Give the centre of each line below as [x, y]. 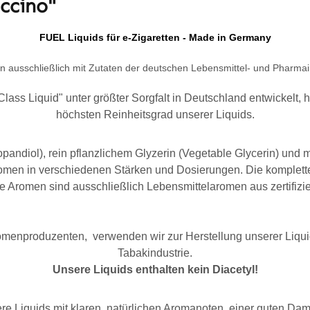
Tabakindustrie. [155, 253]
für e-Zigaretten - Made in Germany [189, 37]
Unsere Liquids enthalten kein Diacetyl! [155, 270]
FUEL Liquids [73, 37]
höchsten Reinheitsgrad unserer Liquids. [155, 115]
